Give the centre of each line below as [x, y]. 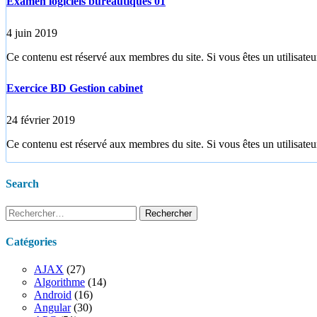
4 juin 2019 [32, 33]
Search [22, 184]
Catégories [31, 241]
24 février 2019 [41, 120]
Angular [52, 308]
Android [53, 295]
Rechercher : [33, 211]
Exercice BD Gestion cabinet [75, 88]
